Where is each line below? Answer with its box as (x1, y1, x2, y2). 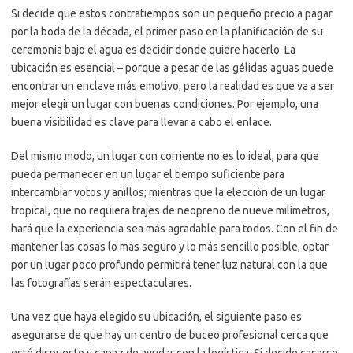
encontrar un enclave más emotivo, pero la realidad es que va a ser (11, 79, 334, 92)
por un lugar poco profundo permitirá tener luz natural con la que (11, 258, 328, 271)
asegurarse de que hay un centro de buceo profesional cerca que (11, 328, 329, 341)
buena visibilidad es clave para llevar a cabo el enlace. (11, 115, 272, 128)
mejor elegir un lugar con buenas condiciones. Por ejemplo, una (11, 97, 318, 110)
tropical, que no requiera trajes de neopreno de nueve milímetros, (11, 203, 329, 217)
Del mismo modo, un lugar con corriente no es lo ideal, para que (11, 149, 319, 162)
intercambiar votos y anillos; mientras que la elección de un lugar (11, 185, 325, 199)
